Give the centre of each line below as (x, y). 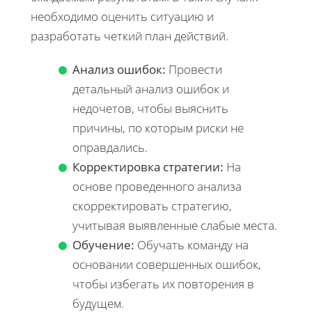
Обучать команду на (192, 244)
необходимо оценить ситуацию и (122, 16)
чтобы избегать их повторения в (163, 283)
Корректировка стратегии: (148, 166)
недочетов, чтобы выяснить (150, 108)
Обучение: (103, 244)
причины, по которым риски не (158, 127)
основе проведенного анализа (157, 186)
